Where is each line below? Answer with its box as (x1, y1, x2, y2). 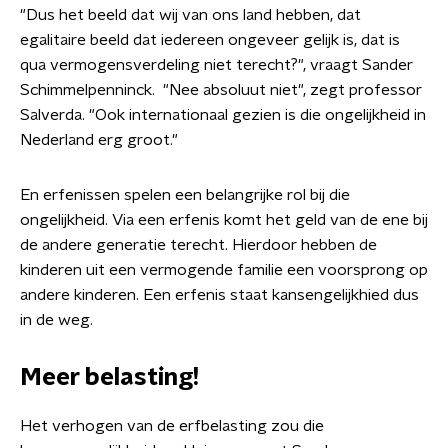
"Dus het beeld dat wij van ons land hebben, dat (20, 7, 361, 23)
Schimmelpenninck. (20, 82, 163, 98)
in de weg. (20, 312, 93, 328)
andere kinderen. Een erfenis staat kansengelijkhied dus (20, 287, 419, 303)
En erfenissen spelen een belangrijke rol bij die (20, 187, 350, 203)
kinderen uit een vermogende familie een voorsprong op (20, 262, 428, 278)
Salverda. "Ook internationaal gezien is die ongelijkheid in (20, 107, 426, 123)
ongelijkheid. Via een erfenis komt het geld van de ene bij (20, 212, 428, 228)
